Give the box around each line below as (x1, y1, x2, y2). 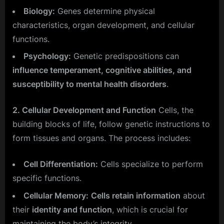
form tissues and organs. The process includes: (12, 133, 190, 143)
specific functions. (12, 173, 81, 183)
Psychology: (23, 51, 71, 61)
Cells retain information (91, 190, 180, 200)
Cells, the (156, 105, 193, 115)
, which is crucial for (112, 204, 188, 214)
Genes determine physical (55, 6, 155, 16)
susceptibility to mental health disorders (12, 79, 166, 89)
